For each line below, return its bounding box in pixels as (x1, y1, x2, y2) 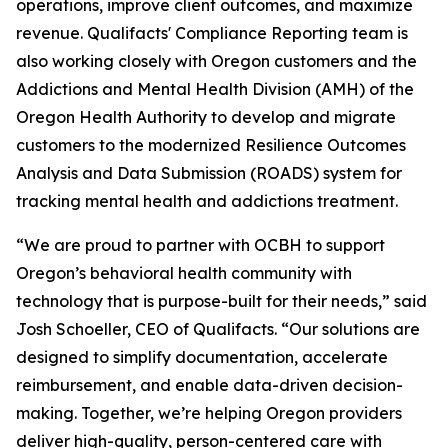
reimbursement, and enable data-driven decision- (16, 375, 403, 395)
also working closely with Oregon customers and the (16, 51, 417, 71)
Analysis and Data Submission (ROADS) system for (16, 163, 402, 183)
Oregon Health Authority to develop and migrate (16, 107, 396, 127)
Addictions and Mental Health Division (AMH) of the (16, 79, 414, 99)
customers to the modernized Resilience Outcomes (16, 135, 406, 155)
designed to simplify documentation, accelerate (16, 347, 388, 367)
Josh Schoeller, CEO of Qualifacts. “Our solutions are (16, 319, 420, 339)
